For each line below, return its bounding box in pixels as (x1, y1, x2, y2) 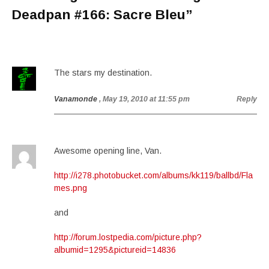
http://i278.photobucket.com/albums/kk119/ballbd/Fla (54, 171, 253, 180)
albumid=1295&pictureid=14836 (54, 245, 176, 255)
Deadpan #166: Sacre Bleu (12, 7, 186, 22)
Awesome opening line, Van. (54, 146, 162, 156)
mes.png (54, 183, 87, 193)
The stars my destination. (54, 68, 152, 77)
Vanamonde (54, 95, 97, 103)
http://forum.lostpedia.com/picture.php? (54, 232, 202, 242)
